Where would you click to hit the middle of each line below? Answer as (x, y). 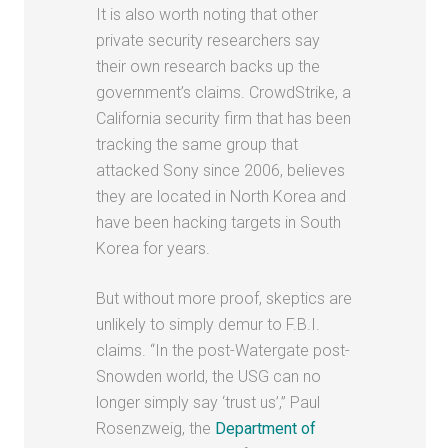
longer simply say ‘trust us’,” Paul (208, 402)
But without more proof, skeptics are (224, 298)
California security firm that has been (224, 118)
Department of (266, 428)
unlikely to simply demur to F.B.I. (208, 324)
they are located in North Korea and (221, 196)
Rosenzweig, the (156, 428)
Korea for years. (153, 248)
